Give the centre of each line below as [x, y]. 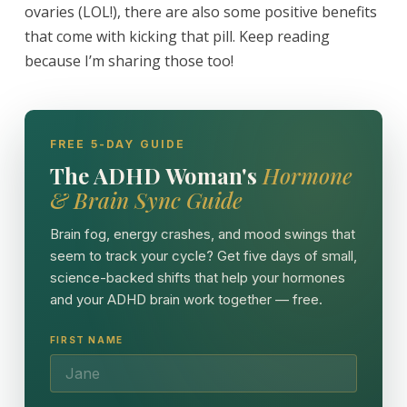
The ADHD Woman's [156, 175]
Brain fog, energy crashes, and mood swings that [202, 233]
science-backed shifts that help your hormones [197, 277]
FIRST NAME [86, 339]
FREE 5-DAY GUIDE [118, 144]
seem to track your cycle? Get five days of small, [203, 255]
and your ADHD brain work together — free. [186, 299]
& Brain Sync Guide [146, 199]
